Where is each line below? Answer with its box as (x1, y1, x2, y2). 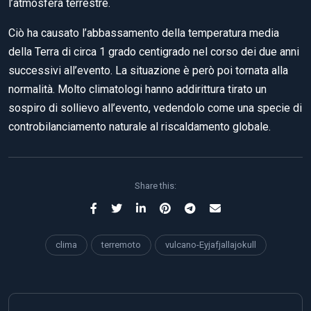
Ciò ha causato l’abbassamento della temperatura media (8, 26, 279, 40)
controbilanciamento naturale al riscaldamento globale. (8, 120, 271, 133)
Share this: (135, 180, 176, 191)
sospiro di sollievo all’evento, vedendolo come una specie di (8, 101, 302, 115)
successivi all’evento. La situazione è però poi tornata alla (8, 64, 288, 77)
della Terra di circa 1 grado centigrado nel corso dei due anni (8, 45, 299, 58)
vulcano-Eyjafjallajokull (165, 239, 256, 250)
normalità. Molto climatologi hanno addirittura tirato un (8, 83, 267, 96)
